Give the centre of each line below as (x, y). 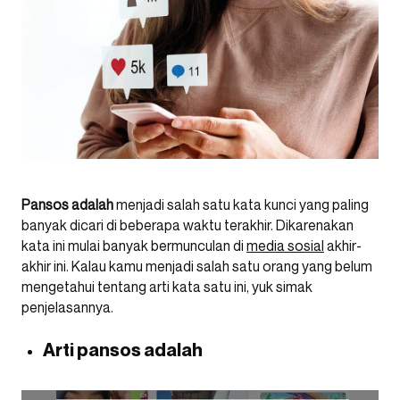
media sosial (285, 246)
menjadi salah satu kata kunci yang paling (241, 204)
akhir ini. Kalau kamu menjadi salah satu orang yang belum (197, 266)
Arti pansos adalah (124, 350)
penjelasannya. (69, 307)
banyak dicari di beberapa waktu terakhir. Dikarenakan (187, 225)
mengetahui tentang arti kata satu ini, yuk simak (167, 287)
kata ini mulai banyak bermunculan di (134, 246)
